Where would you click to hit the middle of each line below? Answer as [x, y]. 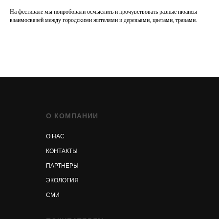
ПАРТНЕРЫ [62, 166]
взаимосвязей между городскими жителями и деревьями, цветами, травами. [103, 20]
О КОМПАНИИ [72, 116]
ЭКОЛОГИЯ [62, 180]
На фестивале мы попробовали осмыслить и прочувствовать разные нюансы [103, 12]
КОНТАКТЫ [62, 151]
